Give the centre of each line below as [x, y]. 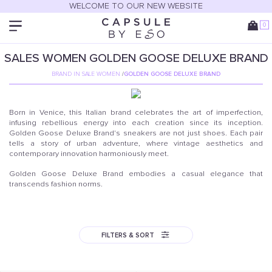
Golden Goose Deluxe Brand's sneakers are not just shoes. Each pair [136, 134]
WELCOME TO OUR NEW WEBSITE [136, 6]
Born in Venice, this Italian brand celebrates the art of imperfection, [136, 113]
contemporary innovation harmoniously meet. [89, 154]
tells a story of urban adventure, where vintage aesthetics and [136, 144]
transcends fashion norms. [56, 185]
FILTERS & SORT [128, 235]
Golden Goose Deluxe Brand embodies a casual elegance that [136, 174]
